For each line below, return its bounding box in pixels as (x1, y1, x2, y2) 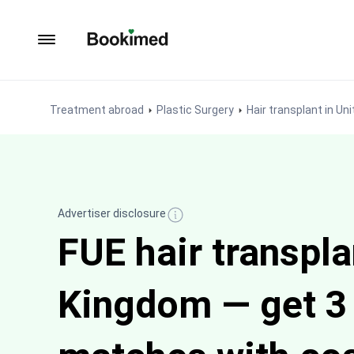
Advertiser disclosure (58, 207, 166, 220)
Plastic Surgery (156, 104, 234, 116)
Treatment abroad (50, 104, 144, 116)
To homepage (86, 46, 163, 62)
